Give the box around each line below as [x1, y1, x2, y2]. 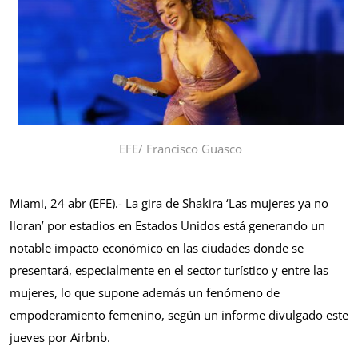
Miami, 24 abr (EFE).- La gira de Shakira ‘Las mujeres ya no [10, 195, 328, 212]
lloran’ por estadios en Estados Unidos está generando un [10, 217, 325, 234]
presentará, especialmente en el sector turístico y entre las [10, 262, 328, 279]
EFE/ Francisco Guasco [119, 141, 242, 157]
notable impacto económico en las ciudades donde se [10, 240, 304, 257]
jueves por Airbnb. [10, 329, 110, 346]
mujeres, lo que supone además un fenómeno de [10, 284, 280, 301]
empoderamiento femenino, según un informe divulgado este [10, 307, 348, 324]
